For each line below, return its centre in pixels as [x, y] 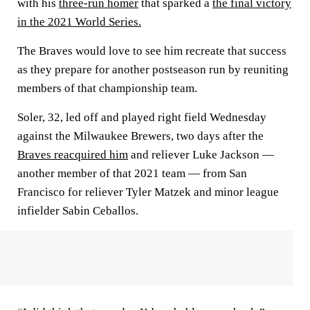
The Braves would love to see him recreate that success [152, 51]
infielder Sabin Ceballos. [78, 211]
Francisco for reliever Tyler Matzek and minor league [148, 192]
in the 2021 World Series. [79, 22]
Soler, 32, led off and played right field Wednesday [142, 117]
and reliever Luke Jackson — [201, 155]
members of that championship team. [107, 88]
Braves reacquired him [73, 155]
